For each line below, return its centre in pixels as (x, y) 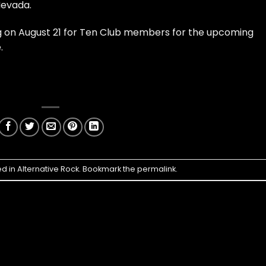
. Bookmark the (108, 169)
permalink (157, 169)
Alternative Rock (48, 169)
